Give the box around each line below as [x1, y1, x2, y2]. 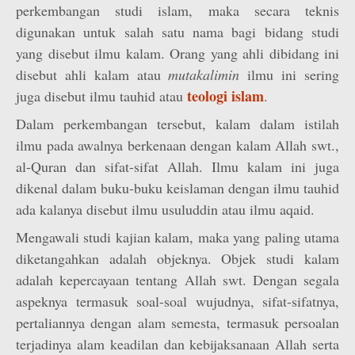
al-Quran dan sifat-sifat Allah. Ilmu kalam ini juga [16, 157, 339, 176]
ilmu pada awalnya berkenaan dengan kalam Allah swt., [16, 136, 339, 155]
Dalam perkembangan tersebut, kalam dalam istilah [16, 114, 339, 133]
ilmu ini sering [239, 65, 340, 84]
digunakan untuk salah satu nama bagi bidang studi [16, 22, 339, 41]
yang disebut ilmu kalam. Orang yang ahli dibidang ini [16, 44, 339, 63]
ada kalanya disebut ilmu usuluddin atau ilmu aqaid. [16, 200, 315, 219]
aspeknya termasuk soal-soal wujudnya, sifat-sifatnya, [16, 292, 339, 311]
